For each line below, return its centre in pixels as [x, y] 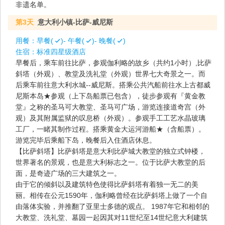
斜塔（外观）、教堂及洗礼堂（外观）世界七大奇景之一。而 [110, 74]
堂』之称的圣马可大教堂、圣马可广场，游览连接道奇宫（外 [110, 107]
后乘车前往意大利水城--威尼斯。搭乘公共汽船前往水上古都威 [113, 85]
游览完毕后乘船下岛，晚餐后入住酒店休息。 [86, 140]
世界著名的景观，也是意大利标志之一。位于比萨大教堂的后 [110, 162]
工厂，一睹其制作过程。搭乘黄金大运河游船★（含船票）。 [110, 129]
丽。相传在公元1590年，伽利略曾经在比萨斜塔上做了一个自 [111, 195]
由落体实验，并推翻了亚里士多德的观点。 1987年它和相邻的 [113, 206]
